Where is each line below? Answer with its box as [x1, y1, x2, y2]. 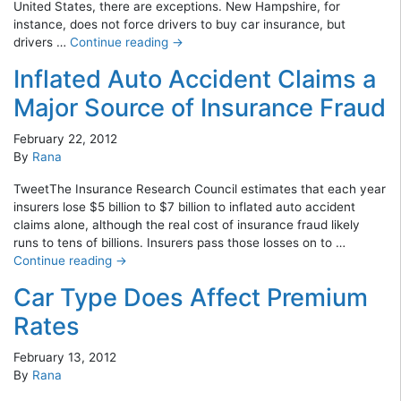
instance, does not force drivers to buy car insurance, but [13, 16, 346, 31]
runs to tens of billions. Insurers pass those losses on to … [13, 235, 346, 250]
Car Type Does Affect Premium [13, 282, 368, 312]
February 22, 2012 [13, 131, 117, 146]
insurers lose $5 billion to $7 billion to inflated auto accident [13, 199, 355, 214]
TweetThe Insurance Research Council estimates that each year [13, 181, 386, 196]
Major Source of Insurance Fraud [13, 92, 386, 123]
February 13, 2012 [13, 349, 116, 364]
